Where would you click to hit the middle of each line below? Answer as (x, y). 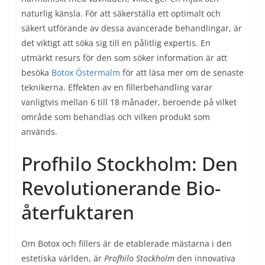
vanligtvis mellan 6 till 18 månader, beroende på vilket (129, 102)
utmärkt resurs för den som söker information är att (124, 58)
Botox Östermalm (86, 72)
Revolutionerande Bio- (121, 188)
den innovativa (205, 258)
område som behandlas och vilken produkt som (116, 117)
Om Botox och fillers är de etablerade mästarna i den (127, 243)
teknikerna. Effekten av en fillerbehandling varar (117, 87)
